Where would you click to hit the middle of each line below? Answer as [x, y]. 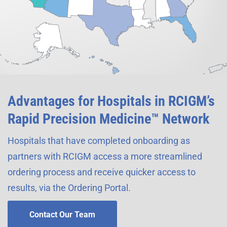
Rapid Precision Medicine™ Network [108, 119]
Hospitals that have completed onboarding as [99, 140]
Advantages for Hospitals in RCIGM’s [111, 101]
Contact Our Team [62, 214]
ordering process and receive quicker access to [102, 172]
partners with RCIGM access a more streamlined [105, 156]
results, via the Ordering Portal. [69, 187]
